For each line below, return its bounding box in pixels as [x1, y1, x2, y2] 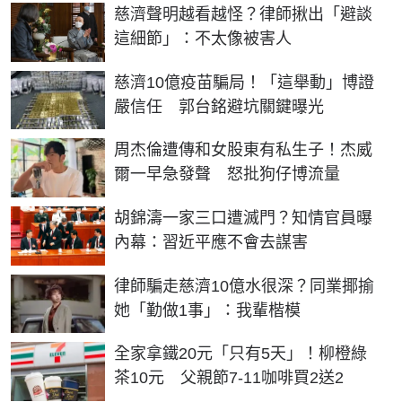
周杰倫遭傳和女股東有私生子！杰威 [114, 141, 372, 160]
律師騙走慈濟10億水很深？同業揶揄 [114, 276, 374, 295]
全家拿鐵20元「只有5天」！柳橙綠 [114, 345, 367, 363]
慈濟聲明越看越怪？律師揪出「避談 [114, 5, 372, 24]
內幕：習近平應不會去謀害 [114, 232, 308, 251]
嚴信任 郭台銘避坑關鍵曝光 [114, 97, 324, 116]
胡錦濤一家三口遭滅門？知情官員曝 [114, 208, 372, 227]
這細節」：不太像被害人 [114, 30, 292, 48]
